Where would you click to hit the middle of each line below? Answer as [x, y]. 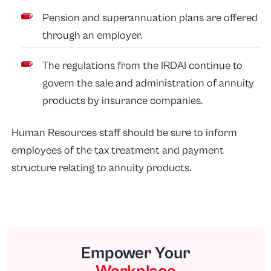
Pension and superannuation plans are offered [150, 18]
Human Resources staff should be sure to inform [124, 133]
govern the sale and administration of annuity [149, 83]
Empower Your [135, 253]
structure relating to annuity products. [101, 168]
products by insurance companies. [123, 100]
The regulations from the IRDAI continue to [143, 65]
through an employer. [93, 35]
